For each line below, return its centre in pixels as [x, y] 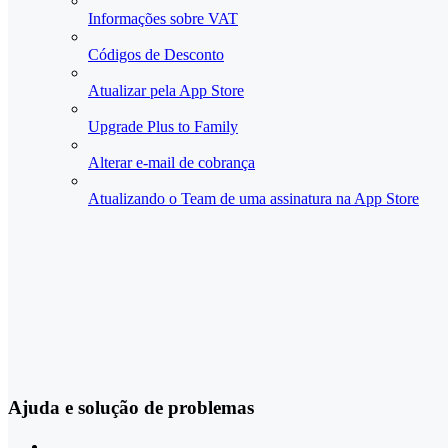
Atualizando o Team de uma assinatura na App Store [253, 199]
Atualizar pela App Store [166, 91]
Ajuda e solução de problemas [131, 407]
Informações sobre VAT [163, 19]
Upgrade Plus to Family [163, 127]
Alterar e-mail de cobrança [171, 163]
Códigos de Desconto [156, 55]
